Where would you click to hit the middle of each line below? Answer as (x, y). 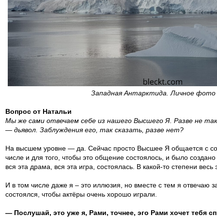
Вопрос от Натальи (39, 111)
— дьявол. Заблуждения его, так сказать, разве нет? (94, 130)
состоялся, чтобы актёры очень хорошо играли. (81, 194)
